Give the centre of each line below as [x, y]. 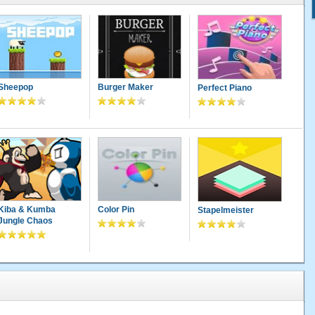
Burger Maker [125, 88]
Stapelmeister [225, 210]
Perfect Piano [224, 88]
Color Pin [116, 210]
